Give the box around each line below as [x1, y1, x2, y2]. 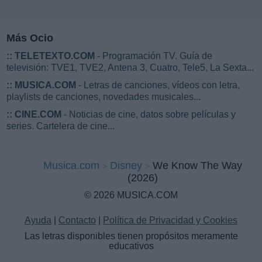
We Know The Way [153, 159, 242, 171]
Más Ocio [6, 32, 53, 44]
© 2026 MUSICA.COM [84, 189, 178, 200]
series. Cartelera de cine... [6, 120, 115, 131]
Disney [110, 159, 142, 171]
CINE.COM [15, 109, 61, 119]
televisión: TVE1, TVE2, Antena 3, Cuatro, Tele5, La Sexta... [6, 62, 254, 73]
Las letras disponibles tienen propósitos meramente [24, 230, 238, 241]
